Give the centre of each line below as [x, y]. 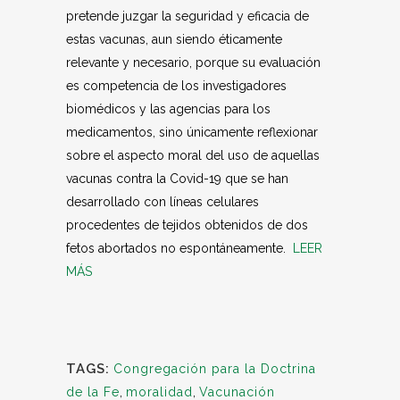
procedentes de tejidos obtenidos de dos [187, 225]
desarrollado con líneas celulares [162, 202]
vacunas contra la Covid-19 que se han [177, 179]
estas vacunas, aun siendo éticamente [174, 39]
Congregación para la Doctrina [215, 369]
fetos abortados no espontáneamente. [179, 248]
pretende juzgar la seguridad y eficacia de [187, 16]
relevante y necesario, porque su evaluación [193, 62]
